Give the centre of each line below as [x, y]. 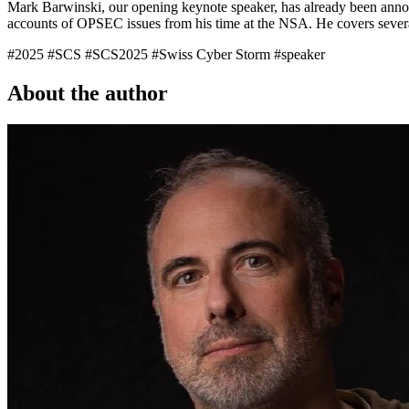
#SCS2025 [118, 54]
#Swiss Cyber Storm [213, 54]
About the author [90, 93]
